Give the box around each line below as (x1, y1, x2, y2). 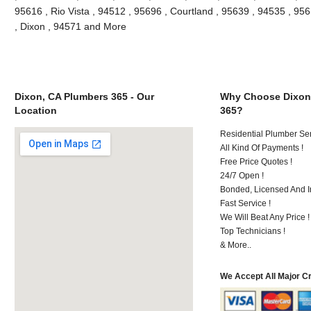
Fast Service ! (220, 198, 271, 208)
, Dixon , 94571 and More (14, 20, 126, 32)
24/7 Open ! (220, 170, 264, 180)
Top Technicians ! (220, 226, 286, 236)
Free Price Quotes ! (220, 156, 293, 167)
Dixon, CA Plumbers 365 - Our (14, 90, 154, 102)
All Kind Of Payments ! (220, 142, 304, 153)
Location (14, 104, 57, 116)
